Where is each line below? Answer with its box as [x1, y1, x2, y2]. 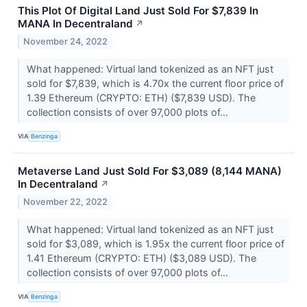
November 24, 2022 [23, 36, 108, 47]
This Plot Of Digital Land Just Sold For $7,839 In [18, 3, 258, 17]
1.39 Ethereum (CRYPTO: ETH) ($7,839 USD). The [26, 91, 256, 103]
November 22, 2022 [23, 196, 108, 207]
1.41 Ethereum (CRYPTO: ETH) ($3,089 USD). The [26, 251, 256, 264]
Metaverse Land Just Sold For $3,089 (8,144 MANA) [18, 164, 282, 177]
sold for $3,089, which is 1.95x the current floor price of [26, 237, 284, 249]
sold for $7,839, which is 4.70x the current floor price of [26, 77, 284, 89]
